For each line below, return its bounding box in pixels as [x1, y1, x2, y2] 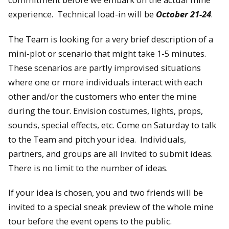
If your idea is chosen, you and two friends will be [8, 187, 203, 199]
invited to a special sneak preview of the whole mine [8, 201, 214, 213]
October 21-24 [156, 8, 211, 20]
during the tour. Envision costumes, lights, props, [8, 104, 203, 117]
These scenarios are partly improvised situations [8, 61, 201, 74]
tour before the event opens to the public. [8, 215, 172, 227]
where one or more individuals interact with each [8, 76, 202, 88]
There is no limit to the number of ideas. [8, 162, 168, 174]
